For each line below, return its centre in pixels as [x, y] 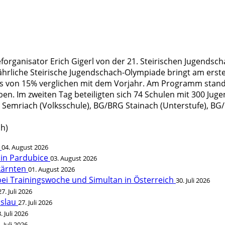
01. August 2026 [51, 169]
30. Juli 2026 [193, 180]
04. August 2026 [25, 147]
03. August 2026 [74, 158]
